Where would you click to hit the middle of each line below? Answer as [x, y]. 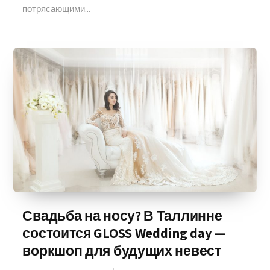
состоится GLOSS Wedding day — [124, 233]
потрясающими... [57, 9]
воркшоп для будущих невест [122, 251]
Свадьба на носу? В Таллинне [122, 216]
